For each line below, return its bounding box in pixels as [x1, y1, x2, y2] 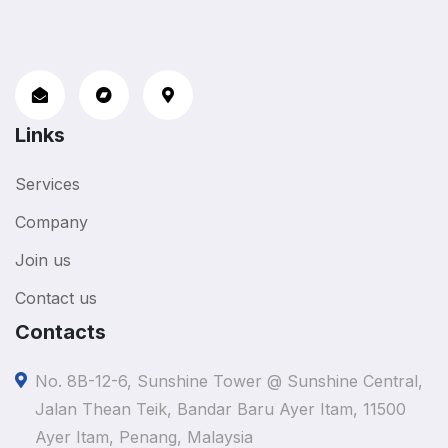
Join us [15, 249, 71, 270]
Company [15, 211, 88, 232]
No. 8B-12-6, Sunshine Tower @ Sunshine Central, [35, 370, 423, 391]
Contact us [15, 287, 97, 308]
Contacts [15, 319, 106, 344]
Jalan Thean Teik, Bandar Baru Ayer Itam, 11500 [35, 398, 406, 419]
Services [15, 173, 80, 194]
